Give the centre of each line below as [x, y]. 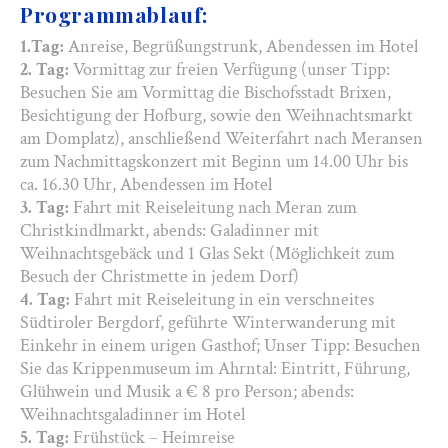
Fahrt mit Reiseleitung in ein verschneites [222, 299]
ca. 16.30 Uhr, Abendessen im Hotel [146, 184]
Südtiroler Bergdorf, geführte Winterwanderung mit [208, 322]
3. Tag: [44, 207]
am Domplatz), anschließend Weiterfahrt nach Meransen [221, 138]
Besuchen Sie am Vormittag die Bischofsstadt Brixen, [205, 92]
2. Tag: [44, 69]
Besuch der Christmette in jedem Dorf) [159, 276]
